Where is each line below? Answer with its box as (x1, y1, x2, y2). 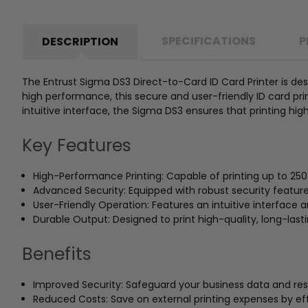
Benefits (22, 241, 91, 266)
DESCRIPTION (42, 33, 118, 49)
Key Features (22, 133, 131, 157)
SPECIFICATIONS (162, 32, 256, 49)
